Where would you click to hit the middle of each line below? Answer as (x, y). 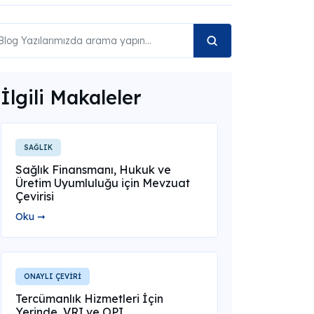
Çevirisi (34, 196)
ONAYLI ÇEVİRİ (52, 277)
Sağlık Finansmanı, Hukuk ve (93, 170)
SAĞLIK (38, 148)
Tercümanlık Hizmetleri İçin (89, 299)
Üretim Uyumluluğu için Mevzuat (102, 183)
